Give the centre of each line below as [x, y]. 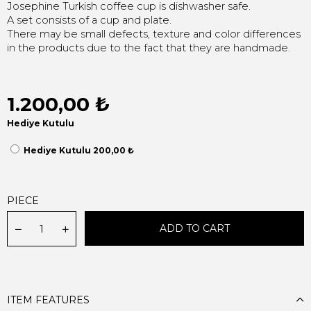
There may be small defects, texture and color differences [154, 34]
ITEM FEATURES [48, 300]
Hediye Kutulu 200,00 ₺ [79, 150]
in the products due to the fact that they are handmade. [149, 48]
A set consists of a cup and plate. [89, 20]
